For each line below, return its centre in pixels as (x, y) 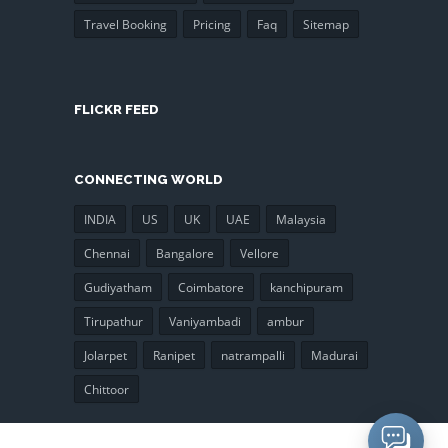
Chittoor (106, 389)
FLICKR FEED (116, 109)
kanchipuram (306, 287)
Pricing (212, 24)
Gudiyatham (118, 287)
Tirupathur (113, 321)
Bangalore (185, 253)
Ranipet (174, 355)
